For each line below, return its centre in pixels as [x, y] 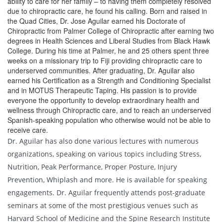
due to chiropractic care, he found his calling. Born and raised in [107, 11]
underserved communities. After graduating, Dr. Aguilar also [101, 70]
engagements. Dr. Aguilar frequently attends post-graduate [106, 193]
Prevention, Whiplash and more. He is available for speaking [107, 180]
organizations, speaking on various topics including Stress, [104, 154]
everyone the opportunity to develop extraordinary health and [103, 100]
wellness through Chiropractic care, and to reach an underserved [109, 110]
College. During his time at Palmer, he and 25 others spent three [108, 51]
